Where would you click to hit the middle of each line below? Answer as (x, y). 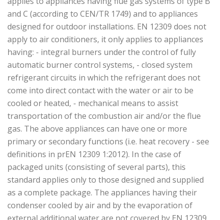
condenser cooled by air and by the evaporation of (100, 206)
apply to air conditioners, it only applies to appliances (105, 40)
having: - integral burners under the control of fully (102, 52)
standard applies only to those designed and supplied (106, 180)
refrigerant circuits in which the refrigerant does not (104, 78)
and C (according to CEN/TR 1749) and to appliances (103, 14)
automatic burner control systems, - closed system (100, 65)
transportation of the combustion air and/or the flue (104, 116)
